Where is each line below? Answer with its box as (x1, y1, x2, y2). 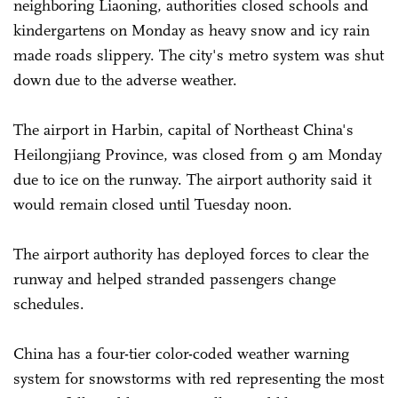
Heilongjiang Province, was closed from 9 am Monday (13, 144, 382, 164)
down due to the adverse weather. (13, 69, 237, 90)
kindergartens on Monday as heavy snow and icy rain (13, 20, 370, 40)
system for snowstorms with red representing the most (13, 368, 384, 388)
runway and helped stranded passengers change (13, 268, 336, 289)
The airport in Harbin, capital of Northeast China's (13, 119, 354, 139)
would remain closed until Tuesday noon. (13, 194, 292, 214)
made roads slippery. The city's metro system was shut (13, 44, 384, 65)
